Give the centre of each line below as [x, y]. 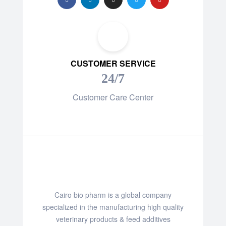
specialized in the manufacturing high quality [113, 207]
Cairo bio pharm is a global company [113, 195]
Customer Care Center [113, 97]
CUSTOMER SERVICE [113, 64]
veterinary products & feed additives [113, 219]
